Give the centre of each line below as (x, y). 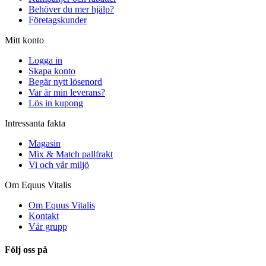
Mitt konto (24, 40)
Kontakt (44, 216)
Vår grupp (48, 226)
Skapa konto (52, 71)
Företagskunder (58, 20)
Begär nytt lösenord (65, 81)
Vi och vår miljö (59, 164)
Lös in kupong (56, 103)
